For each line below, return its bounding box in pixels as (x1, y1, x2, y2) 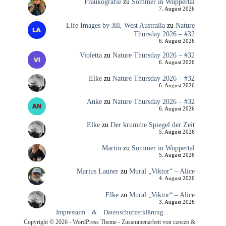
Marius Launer (76, 167, 119, 176)
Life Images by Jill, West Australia (66, 21, 165, 29)
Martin (101, 144, 121, 152)
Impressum (55, 208, 85, 216)
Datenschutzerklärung (103, 208, 163, 216)
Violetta (79, 50, 102, 59)
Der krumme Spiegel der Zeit (110, 121, 195, 129)
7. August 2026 (158, 6, 195, 12)
